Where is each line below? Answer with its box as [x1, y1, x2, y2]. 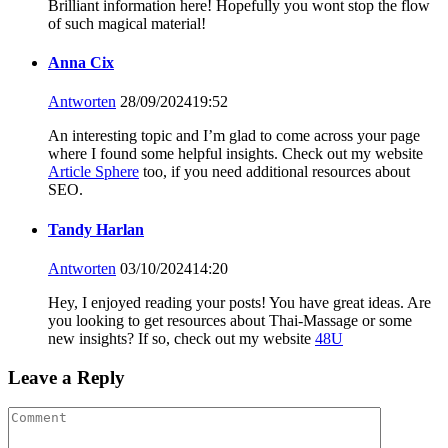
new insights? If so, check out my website [48, 329, 315, 347]
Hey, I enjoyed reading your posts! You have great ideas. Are [48, 293, 431, 311]
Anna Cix [48, 54, 114, 72]
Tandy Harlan [48, 220, 144, 238]
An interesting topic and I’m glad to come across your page [48, 127, 420, 145]
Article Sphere [48, 163, 139, 181]
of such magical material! [48, 14, 206, 32]
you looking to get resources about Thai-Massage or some [48, 311, 412, 329]
